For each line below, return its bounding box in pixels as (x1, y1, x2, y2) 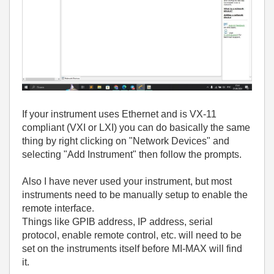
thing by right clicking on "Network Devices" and (22, 135, 229, 146)
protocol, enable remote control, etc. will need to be (22, 229, 242, 240)
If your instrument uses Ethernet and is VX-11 (22, 108, 217, 119)
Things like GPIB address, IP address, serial (22, 216, 213, 227)
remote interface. (22, 202, 94, 213)
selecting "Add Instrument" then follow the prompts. (22, 149, 244, 160)
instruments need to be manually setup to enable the (22, 189, 248, 200)
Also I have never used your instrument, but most (22, 176, 232, 187)
